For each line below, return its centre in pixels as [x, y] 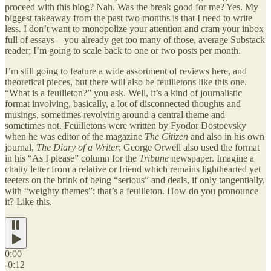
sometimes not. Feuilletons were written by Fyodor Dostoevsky [126, 126]
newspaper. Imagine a [211, 158]
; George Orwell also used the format [189, 148]
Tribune [153, 158]
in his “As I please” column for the [71, 158]
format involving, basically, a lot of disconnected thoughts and [123, 104]
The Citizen [166, 137]
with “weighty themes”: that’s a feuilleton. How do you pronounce [132, 191]
